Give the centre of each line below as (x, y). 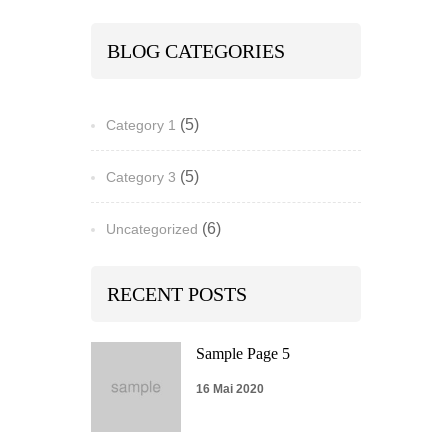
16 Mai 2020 (230, 389)
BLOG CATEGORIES (196, 51)
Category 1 (141, 125)
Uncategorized (152, 229)
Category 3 (141, 177)
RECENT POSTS (177, 294)
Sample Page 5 (243, 354)
